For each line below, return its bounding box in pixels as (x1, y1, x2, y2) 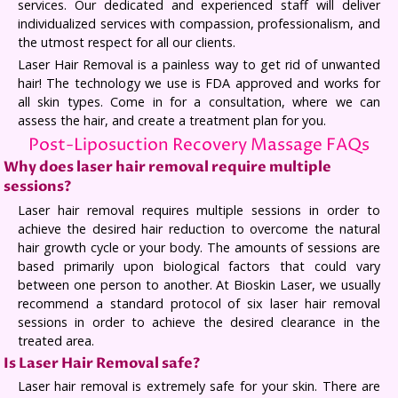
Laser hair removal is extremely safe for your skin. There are (17, 378, 381, 395)
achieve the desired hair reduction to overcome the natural (17, 219, 381, 237)
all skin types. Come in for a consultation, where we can (17, 92, 381, 110)
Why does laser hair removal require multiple (4, 157, 332, 178)
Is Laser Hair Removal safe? (4, 354, 201, 374)
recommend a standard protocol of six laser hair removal (17, 294, 381, 312)
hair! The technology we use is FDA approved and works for (17, 74, 381, 92)
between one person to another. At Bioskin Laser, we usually (17, 275, 381, 293)
